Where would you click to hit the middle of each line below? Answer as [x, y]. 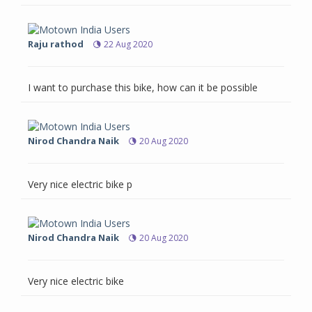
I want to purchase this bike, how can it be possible [143, 88]
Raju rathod [56, 44]
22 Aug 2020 [128, 45]
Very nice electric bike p [80, 185]
